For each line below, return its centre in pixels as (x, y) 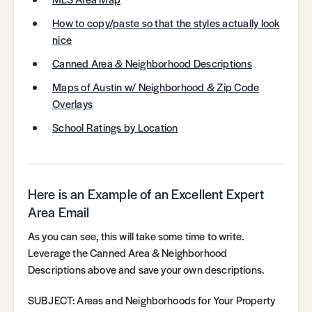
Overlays (72, 104)
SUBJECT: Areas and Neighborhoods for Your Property (152, 300)
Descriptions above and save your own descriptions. (146, 270)
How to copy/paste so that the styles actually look (166, 23)
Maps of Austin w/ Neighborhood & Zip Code (156, 87)
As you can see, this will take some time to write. (136, 236)
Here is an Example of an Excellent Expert (146, 194)
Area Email (59, 212)
